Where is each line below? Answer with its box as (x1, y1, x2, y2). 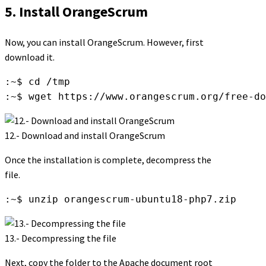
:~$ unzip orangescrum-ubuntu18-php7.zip (5, 194, 236, 205)
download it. (5, 51, 55, 64)
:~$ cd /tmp (5, 76, 70, 88)
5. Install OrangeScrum (5, 2, 148, 21)
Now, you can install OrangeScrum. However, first (5, 36, 204, 49)
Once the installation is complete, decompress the (5, 154, 211, 166)
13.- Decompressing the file (5, 232, 116, 245)
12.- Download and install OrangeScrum (5, 129, 165, 142)
